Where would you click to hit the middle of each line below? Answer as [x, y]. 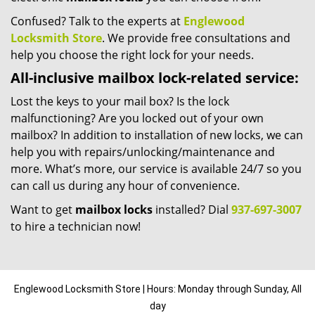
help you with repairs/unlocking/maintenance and [143, 152]
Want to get [43, 210]
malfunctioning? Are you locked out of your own [137, 118]
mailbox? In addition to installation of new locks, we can [157, 135]
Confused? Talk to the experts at [97, 21]
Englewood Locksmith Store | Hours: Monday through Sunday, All [157, 289]
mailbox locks [114, 210]
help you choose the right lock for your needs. [132, 55]
